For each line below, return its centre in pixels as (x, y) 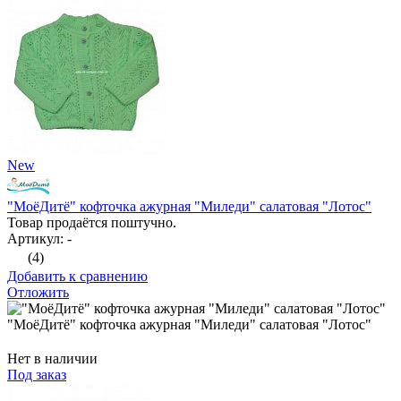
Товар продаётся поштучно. (92, 223)
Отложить (38, 293)
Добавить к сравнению (77, 277)
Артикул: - (39, 239)
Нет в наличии (52, 359)
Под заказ (37, 375)
